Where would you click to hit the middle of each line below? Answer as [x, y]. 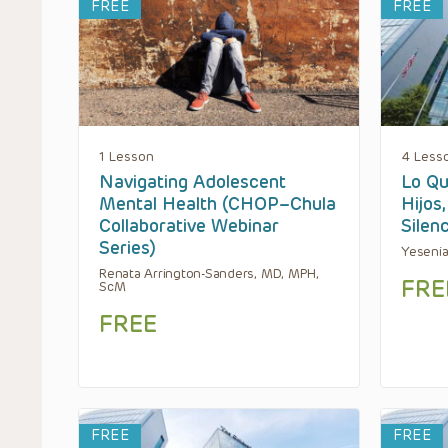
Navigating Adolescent [192, 181]
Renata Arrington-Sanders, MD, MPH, [209, 273]
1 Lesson [126, 156]
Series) [127, 247]
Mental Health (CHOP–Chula [217, 203]
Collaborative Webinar [189, 225]
